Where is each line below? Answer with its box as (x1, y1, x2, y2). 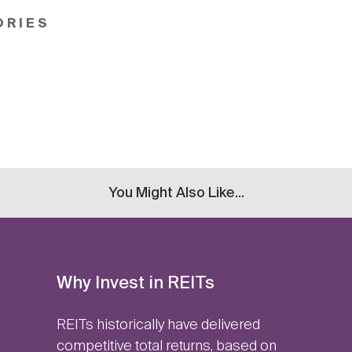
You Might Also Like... (108, 185, 244, 200)
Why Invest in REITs (56, 275, 214, 293)
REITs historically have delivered (56, 318, 260, 333)
